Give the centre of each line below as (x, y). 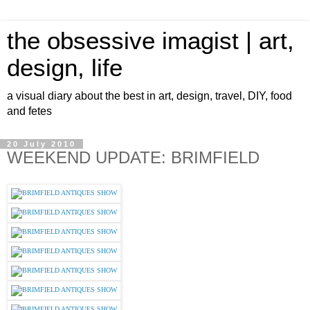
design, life (65, 68)
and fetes (29, 111)
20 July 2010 (42, 144)
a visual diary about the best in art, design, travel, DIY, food (149, 96)
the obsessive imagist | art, (151, 41)
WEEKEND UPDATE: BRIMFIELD (133, 157)
